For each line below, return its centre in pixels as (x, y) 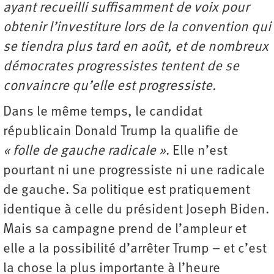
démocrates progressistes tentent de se (121, 67)
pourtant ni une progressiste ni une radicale (134, 171)
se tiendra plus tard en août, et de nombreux (136, 47)
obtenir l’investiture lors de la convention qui (137, 28)
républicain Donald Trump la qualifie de (121, 131)
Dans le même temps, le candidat (103, 112)
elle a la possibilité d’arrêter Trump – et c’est (135, 249)
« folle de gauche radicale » (84, 151)
